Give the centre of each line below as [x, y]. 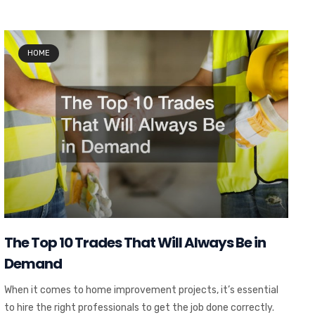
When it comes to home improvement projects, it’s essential [141, 290]
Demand [33, 263]
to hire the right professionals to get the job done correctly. [139, 307]
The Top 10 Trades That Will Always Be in [135, 242]
